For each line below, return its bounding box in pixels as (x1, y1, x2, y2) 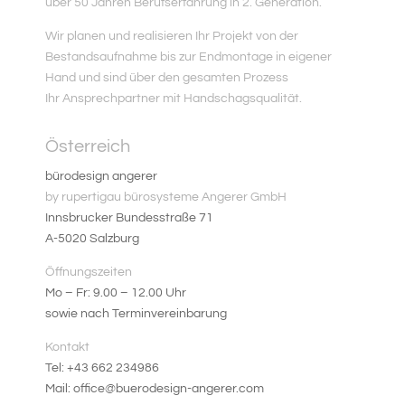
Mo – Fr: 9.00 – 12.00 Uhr (45, 287, 186, 300)
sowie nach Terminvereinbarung (45, 307, 227, 321)
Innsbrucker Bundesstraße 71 (45, 212, 213, 225)
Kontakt (45, 341, 89, 354)
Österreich (45, 137, 130, 156)
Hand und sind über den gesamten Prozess (45, 71, 288, 85)
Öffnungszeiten (45, 266, 132, 279)
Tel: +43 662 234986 (45, 362, 159, 375)
